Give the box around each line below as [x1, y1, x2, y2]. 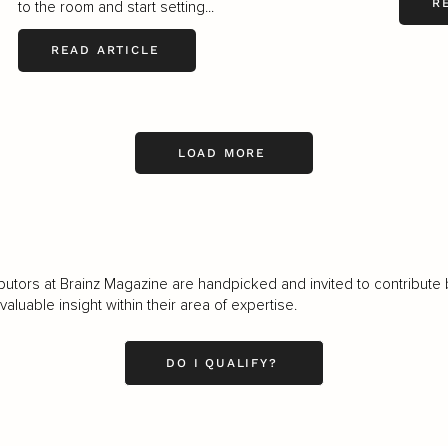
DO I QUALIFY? [166, 355, 278, 370]
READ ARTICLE [50, 43, 160, 58]
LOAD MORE [177, 145, 267, 160]
